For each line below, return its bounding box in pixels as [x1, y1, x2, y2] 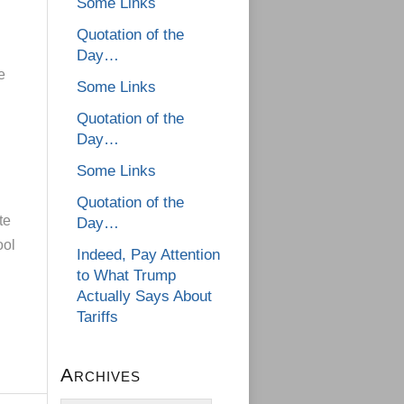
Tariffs [77, 308, 118, 326]
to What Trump [77, 267, 176, 285]
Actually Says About [77, 288, 212, 306]
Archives [60, 364, 141, 386]
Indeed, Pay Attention [77, 246, 220, 264]
